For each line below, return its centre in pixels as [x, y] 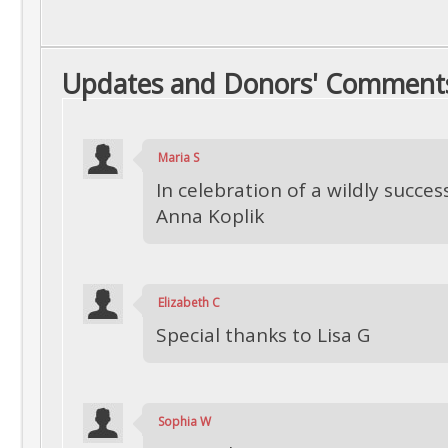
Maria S [178, 157]
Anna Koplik [210, 216]
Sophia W [184, 421]
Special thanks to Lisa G [263, 335]
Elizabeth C [189, 302]
